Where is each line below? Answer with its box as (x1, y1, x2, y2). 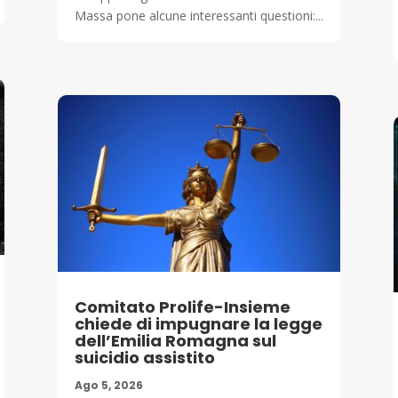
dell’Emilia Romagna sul (74, 330, 276, 353)
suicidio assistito (74, 346, 215, 370)
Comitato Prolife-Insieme (74, 296, 291, 319)
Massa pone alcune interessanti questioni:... (74, 6, 323, 24)
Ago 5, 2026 (74, 378, 143, 394)
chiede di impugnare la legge (74, 313, 322, 336)
